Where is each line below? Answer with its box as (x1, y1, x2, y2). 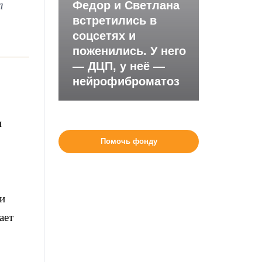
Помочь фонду (100, 137, 157, 146)
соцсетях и (73, 29, 136, 42)
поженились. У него (73, 44, 187, 57)
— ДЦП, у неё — (73, 60, 166, 73)
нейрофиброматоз (73, 75, 180, 88)
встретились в (73, 14, 157, 27)
